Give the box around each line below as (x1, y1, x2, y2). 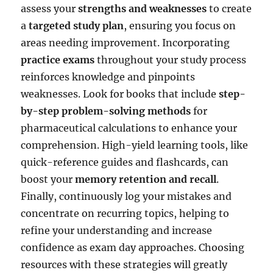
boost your (21, 172, 76, 185)
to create (207, 2, 252, 15)
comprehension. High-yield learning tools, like (21, 138, 249, 151)
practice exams (21, 53, 95, 66)
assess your (21, 2, 79, 15)
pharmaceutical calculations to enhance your (21, 121, 238, 134)
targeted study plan (29, 19, 124, 32)
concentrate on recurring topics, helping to (21, 207, 230, 219)
